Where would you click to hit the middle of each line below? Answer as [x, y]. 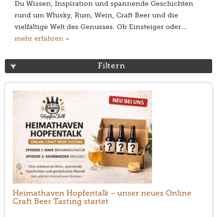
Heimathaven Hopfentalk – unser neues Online [102, 194]
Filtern [112, 66]
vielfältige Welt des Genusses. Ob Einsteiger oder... [101, 27]
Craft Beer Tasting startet [61, 202]
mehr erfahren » [42, 39]
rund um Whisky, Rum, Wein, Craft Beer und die [96, 15]
